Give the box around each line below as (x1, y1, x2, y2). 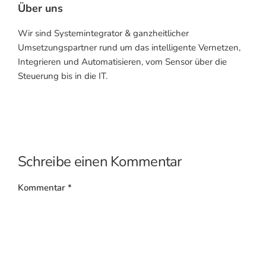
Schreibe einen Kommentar (18, 152, 182, 171)
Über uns (18, 1, 63, 15)
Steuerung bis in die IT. (18, 70, 107, 82)
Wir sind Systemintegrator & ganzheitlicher (18, 27, 189, 39)
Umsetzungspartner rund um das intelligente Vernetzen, (18, 42, 240, 53)
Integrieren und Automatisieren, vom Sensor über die (18, 56, 227, 68)
